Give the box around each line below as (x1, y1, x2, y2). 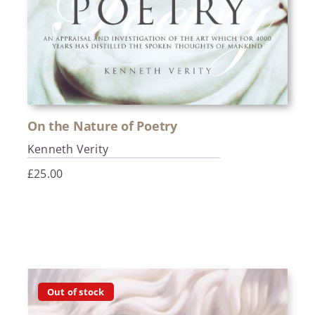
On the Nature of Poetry (27, 117, 177, 135)
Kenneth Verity (27, 141, 109, 157)
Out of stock (46, 285, 105, 298)
